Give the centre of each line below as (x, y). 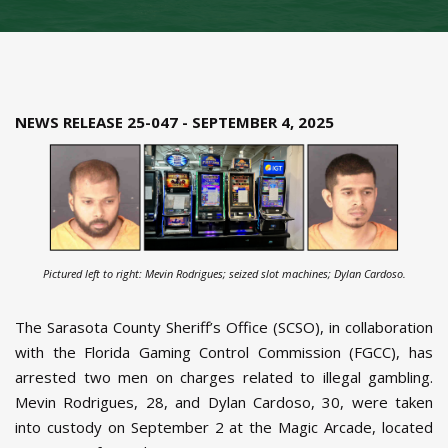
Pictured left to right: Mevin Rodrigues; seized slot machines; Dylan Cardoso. (224, 274)
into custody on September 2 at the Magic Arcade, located (224, 427)
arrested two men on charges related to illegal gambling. (224, 377)
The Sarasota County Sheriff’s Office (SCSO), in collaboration (224, 327)
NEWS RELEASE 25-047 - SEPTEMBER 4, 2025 (174, 122)
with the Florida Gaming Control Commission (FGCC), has (224, 352)
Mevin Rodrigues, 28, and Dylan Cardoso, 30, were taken (224, 402)
